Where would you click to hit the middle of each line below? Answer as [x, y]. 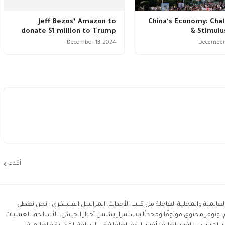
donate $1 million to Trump [69, 31]
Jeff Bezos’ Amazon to [77, 22]
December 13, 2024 [92, 43]
